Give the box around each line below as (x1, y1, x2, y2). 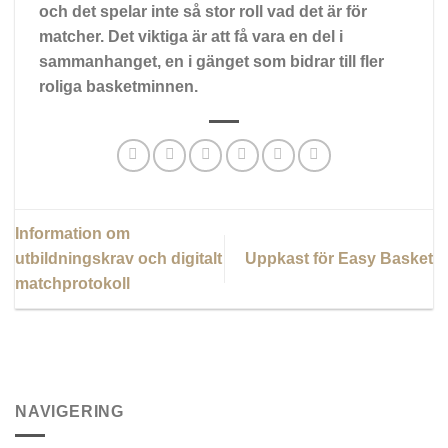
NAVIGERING (15, 402, 124, 420)
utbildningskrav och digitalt (15, 250, 222, 268)
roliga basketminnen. (39, 78, 198, 96)
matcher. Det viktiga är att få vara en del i (39, 28, 343, 46)
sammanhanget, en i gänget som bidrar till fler (39, 53, 384, 71)
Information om (15, 225, 130, 243)
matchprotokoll (15, 275, 130, 293)
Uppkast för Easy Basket (245, 250, 433, 268)
